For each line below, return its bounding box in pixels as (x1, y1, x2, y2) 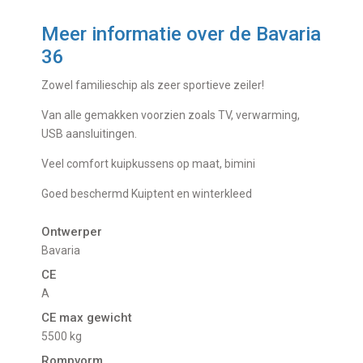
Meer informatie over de (41, 23, 257, 46)
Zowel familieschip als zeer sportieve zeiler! (41, 79, 265, 92)
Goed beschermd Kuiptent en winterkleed (41, 187, 253, 201)
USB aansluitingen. (41, 127, 138, 141)
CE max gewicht (41, 310, 133, 326)
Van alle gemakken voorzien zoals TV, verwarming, (41, 109, 301, 122)
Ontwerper (41, 224, 103, 240)
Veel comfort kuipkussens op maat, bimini (41, 157, 256, 171)
